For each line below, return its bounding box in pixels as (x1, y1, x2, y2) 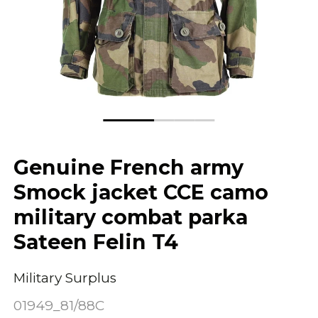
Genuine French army (13, 155, 244, 180)
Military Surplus (13, 269, 117, 286)
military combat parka (13, 204, 248, 230)
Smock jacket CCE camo (13, 180, 269, 205)
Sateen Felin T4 (13, 229, 179, 255)
